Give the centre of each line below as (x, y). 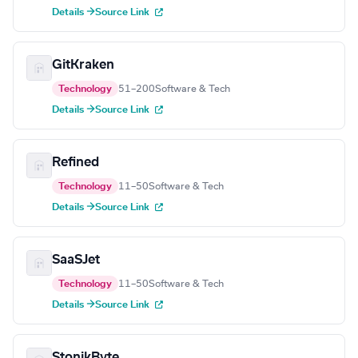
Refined (76, 163)
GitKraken (83, 65)
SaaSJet (76, 260)
